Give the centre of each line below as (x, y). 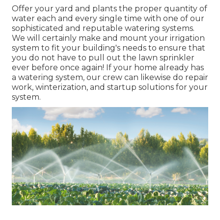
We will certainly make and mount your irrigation (108, 38)
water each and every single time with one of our (108, 19)
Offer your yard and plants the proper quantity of (110, 9)
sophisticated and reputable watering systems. (103, 28)
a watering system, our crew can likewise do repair (110, 78)
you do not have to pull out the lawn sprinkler (103, 58)
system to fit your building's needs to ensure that (109, 48)
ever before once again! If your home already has (108, 68)
